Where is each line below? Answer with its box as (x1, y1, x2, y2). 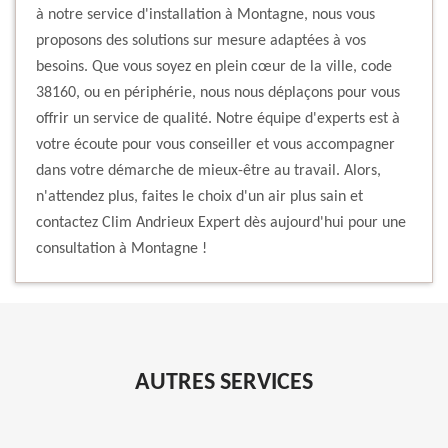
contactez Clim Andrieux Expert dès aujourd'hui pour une (36, 215, 406, 232)
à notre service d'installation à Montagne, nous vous (36, 7, 375, 24)
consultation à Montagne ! (36, 241, 207, 258)
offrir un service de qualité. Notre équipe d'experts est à (36, 111, 400, 128)
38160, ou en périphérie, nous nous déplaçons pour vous (36, 85, 400, 102)
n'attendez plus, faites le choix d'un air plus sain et (36, 189, 363, 206)
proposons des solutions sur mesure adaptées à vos (36, 33, 366, 50)
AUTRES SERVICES (135, 371, 313, 396)
